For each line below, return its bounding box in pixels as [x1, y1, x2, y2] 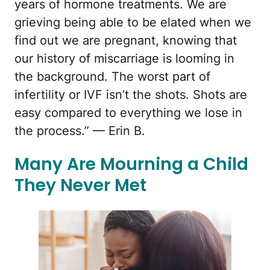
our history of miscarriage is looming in [14, 51, 234, 66]
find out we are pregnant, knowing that [14, 33, 237, 48]
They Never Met [14, 174, 146, 198]
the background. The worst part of [14, 69, 210, 84]
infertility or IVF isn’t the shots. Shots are [14, 87, 247, 102]
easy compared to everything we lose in [14, 105, 242, 121]
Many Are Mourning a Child [14, 152, 248, 177]
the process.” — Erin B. [14, 124, 145, 139]
